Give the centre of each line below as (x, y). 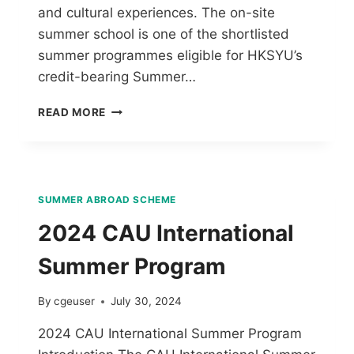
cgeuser (75, 301)
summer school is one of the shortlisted (164, 34)
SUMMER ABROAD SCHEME (107, 199)
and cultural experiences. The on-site (156, 12)
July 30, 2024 (147, 301)
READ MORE (72, 112)
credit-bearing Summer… (117, 76)
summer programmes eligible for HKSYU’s (170, 55)
